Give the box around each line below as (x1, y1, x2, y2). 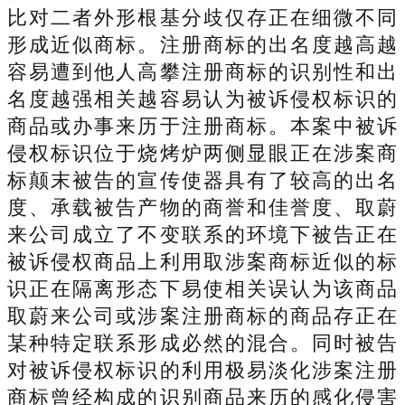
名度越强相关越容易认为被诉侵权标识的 (7, 87, 398, 110)
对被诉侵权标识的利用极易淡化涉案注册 (7, 358, 398, 381)
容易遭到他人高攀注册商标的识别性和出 (7, 60, 398, 83)
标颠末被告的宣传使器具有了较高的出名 (7, 168, 398, 192)
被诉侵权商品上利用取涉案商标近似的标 (7, 250, 398, 273)
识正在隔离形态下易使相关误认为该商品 (7, 277, 398, 300)
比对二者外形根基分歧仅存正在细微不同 (7, 5, 398, 29)
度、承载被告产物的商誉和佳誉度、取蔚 (7, 195, 398, 219)
